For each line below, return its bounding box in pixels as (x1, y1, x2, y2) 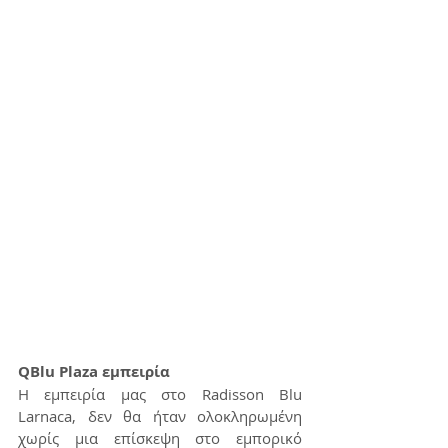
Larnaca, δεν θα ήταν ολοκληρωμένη (18, 406, 302, 427)
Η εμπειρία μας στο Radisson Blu (18, 384, 302, 405)
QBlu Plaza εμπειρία (18, 361, 170, 383)
